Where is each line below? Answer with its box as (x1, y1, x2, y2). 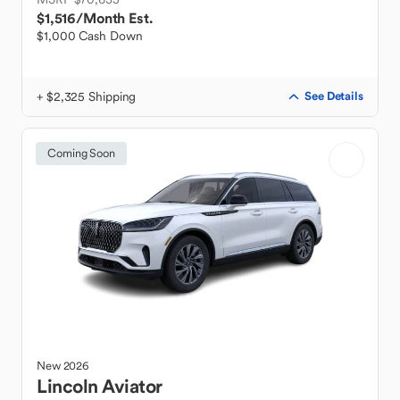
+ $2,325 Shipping (37, 88, 137, 104)
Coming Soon (47, 146, 115, 161)
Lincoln (37, 374, 98, 398)
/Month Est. (76, 9, 153, 27)
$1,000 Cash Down (37, 28, 143, 44)
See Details (304, 88, 363, 104)
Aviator (102, 374, 162, 398)
